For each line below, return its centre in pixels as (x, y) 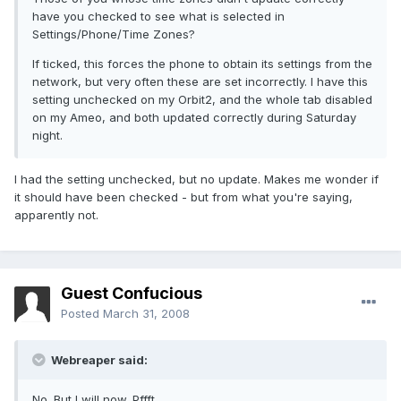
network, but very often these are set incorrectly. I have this (200, 82)
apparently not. (56, 215)
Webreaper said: (98, 360)
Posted (82, 314)
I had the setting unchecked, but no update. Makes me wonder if (196, 179)
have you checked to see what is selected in (158, 17)
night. (47, 136)
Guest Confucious (132, 294)
